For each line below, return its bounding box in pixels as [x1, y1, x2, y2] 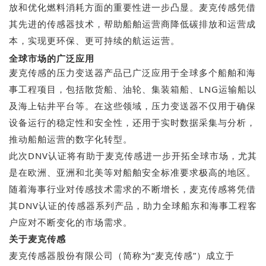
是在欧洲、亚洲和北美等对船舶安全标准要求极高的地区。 [9, 166, 256, 178]
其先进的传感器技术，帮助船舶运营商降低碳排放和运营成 [9, 17, 256, 30]
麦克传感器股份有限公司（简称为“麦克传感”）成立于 [9, 249, 235, 261]
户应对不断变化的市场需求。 [9, 216, 132, 228]
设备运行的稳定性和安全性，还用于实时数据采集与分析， [9, 116, 256, 128]
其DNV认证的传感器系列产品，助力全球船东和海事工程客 [9, 199, 257, 211]
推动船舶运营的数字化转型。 [9, 132, 132, 145]
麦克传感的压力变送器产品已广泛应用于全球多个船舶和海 [9, 66, 256, 78]
